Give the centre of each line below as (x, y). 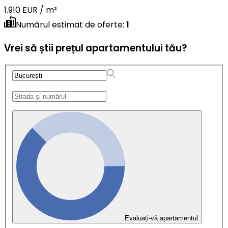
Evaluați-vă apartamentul (161, 218)
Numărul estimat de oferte (69, 24)
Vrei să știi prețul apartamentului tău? (95, 48)
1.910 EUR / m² (31, 10)
